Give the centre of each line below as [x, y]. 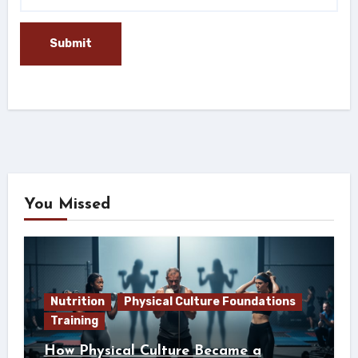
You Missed [67, 205]
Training [74, 321]
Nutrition [77, 302]
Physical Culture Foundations [209, 302]
